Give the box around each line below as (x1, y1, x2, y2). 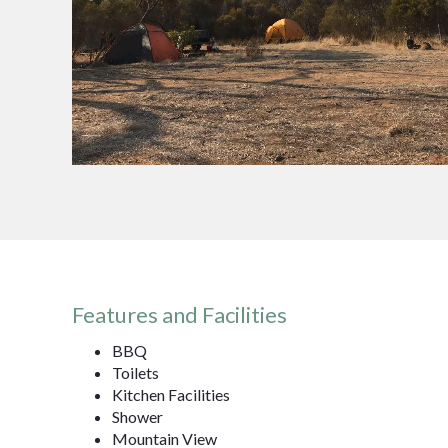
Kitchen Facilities (112, 385, 230, 405)
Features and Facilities (72, 301, 287, 329)
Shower (112, 407, 163, 427)
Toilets (112, 363, 159, 383)
